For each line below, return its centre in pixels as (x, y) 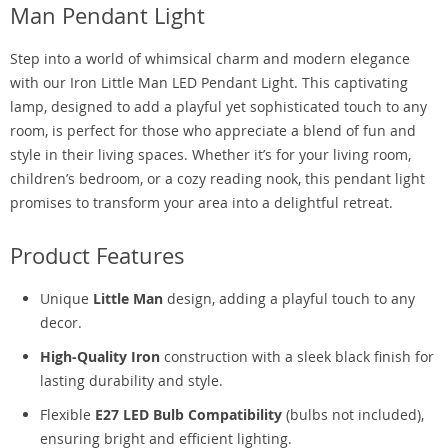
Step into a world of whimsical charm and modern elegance (210, 58)
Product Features (97, 255)
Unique (66, 298)
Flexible (67, 414)
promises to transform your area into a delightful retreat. (201, 202)
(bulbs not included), (353, 414)
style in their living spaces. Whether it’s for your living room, (210, 154)
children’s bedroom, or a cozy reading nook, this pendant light (217, 178)
